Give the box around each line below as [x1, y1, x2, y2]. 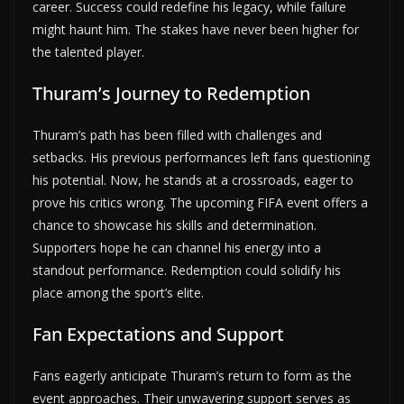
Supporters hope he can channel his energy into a [32, 238, 321, 256]
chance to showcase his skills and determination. [32, 216, 317, 234]
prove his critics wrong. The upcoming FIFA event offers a [32, 193, 368, 211]
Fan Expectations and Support [32, 321, 284, 346]
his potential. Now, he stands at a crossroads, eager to [32, 170, 353, 188]
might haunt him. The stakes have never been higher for [32, 20, 359, 38]
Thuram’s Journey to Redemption [32, 80, 310, 106]
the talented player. [32, 42, 144, 60]
